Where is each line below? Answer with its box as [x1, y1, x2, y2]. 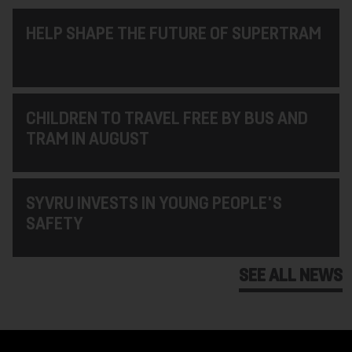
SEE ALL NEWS [239, 263, 343, 286]
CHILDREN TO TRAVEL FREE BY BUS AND [25, 105, 308, 128]
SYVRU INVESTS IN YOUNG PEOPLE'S [25, 190, 282, 213]
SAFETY [25, 211, 83, 233]
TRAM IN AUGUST [25, 126, 149, 148]
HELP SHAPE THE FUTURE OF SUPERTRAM [25, 20, 321, 43]
